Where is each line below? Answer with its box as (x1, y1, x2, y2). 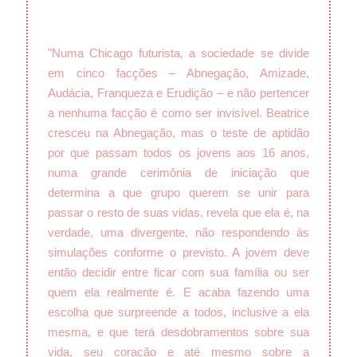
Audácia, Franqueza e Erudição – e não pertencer (48, 86, 309, 100)
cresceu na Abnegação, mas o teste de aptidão (48, 126, 309, 140)
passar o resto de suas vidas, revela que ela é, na (48, 206, 309, 220)
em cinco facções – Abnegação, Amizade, (48, 66, 309, 80)
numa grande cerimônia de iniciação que (48, 166, 309, 180)
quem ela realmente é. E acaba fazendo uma (48, 285, 309, 300)
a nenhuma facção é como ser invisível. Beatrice (48, 106, 309, 120)
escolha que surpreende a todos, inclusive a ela (48, 305, 309, 320)
